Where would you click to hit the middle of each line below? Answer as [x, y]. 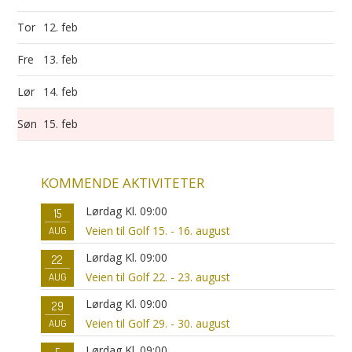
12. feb [62, 27]
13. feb [62, 59]
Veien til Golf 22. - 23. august [158, 277]
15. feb [62, 124]
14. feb [62, 92]
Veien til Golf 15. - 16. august [158, 231]
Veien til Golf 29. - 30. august [158, 323]
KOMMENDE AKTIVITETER [123, 183]
